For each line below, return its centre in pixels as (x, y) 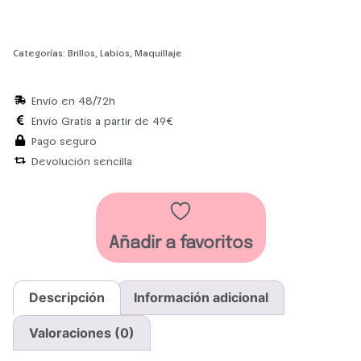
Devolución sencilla (81, 160)
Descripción (67, 298)
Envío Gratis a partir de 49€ (102, 120)
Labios (115, 52)
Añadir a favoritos (180, 243)
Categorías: (40, 52)
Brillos (81, 52)
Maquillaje (158, 52)
